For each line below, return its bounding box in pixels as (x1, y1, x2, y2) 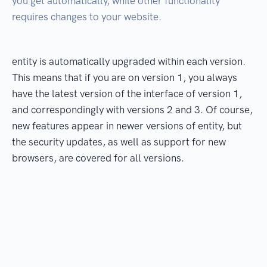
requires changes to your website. (12, 11, 162, 23)
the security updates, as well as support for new (12, 136, 226, 148)
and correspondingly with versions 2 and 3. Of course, (12, 104, 253, 116)
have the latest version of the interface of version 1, (12, 88, 242, 100)
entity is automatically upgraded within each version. (12, 55, 246, 68)
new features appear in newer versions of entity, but (12, 120, 242, 132)
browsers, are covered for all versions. (12, 152, 184, 164)
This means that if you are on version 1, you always (12, 72, 237, 84)
